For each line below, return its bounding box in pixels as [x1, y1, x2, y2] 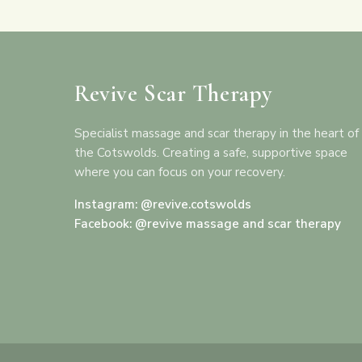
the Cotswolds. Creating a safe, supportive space [74, 145, 347, 161]
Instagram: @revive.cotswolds [74, 196, 251, 213]
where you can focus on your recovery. [74, 164, 285, 180]
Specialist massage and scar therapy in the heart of [74, 125, 359, 141]
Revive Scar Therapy [74, 79, 272, 107]
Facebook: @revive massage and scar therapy [74, 216, 341, 232]
